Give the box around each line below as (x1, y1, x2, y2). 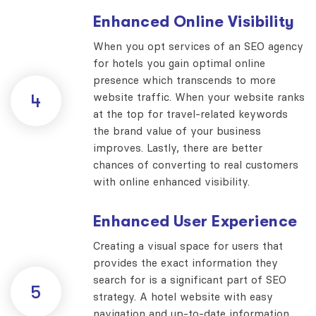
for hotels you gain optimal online (93, 56, 265, 70)
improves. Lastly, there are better (93, 140, 262, 154)
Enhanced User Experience (93, 212, 298, 230)
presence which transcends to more (93, 73, 276, 87)
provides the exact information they (93, 255, 278, 269)
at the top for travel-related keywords (93, 107, 288, 121)
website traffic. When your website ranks (93, 90, 305, 104)
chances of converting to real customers (93, 157, 298, 171)
